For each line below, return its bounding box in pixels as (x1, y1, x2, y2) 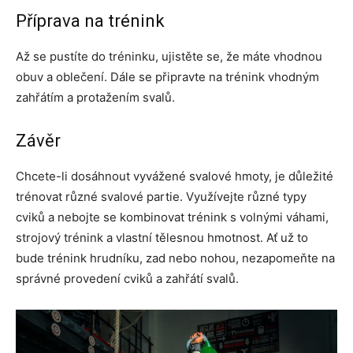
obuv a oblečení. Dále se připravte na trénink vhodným (16, 69, 319, 85)
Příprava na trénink (16, 11, 165, 32)
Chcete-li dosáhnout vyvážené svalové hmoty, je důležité (16, 169, 333, 184)
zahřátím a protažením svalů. (16, 90, 175, 106)
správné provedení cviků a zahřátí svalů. (16, 271, 239, 287)
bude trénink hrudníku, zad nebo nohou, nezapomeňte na (16, 251, 335, 266)
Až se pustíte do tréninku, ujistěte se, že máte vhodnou (16, 49, 322, 65)
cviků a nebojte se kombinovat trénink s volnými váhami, (16, 210, 329, 225)
